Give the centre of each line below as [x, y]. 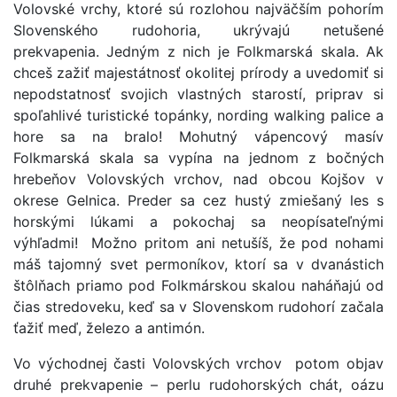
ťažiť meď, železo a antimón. [109, 328]
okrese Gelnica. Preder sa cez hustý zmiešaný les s [198, 200]
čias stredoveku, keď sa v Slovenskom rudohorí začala [198, 307]
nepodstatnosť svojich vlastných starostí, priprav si [198, 94]
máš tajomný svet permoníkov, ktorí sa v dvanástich [198, 264]
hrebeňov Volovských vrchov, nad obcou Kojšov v [198, 179]
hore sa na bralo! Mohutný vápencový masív [198, 136]
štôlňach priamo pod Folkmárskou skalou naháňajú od [198, 285]
